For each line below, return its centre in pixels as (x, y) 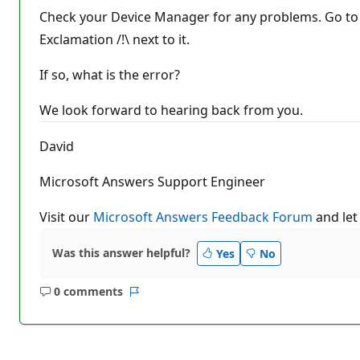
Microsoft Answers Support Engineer (152, 181)
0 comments (88, 292)
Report (152, 299)
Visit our (66, 217)
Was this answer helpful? (121, 253)
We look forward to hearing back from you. (171, 110)
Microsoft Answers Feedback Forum (203, 217)
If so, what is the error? (110, 74)
